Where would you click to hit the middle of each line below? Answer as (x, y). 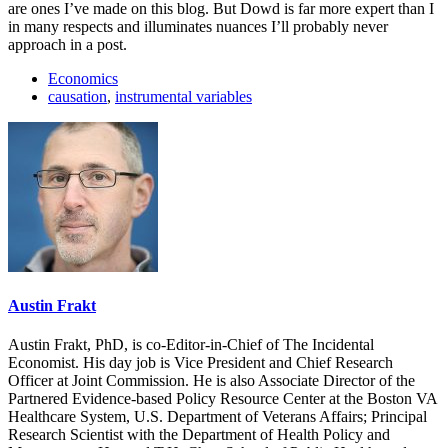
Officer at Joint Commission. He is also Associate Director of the (211, 381)
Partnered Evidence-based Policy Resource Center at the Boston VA (222, 399)
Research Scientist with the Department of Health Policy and (199, 435)
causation (77, 96)
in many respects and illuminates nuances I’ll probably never (198, 26)
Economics (83, 78)
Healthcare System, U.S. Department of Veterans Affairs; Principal (217, 417)
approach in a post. (67, 44)
